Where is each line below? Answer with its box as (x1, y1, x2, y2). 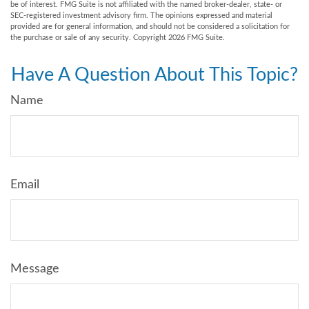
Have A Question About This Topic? (11, 66, 298, 84)
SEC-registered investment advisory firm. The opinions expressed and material (10, 12, 272, 19)
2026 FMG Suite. (168, 34, 225, 41)
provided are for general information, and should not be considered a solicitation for (10, 23, 290, 30)
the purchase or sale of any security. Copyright (10, 34, 168, 41)
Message (10, 263, 59, 275)
